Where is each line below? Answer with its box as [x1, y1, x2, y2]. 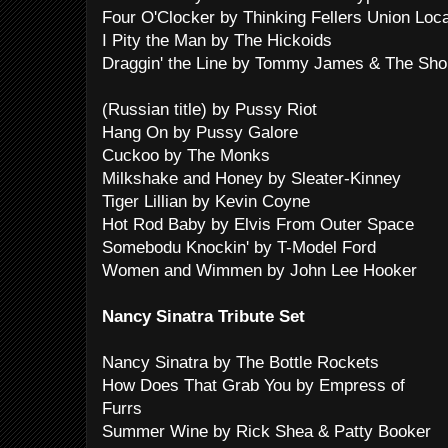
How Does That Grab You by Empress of [102, 376, 405, 395]
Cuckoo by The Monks [102, 146, 270, 165]
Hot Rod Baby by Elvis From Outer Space [102, 215, 414, 234]
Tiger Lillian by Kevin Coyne [102, 192, 310, 211]
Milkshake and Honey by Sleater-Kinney [102, 169, 401, 188]
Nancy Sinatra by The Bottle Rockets [102, 353, 379, 372]
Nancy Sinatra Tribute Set [102, 307, 320, 326]
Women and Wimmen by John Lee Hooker [102, 261, 417, 280]
